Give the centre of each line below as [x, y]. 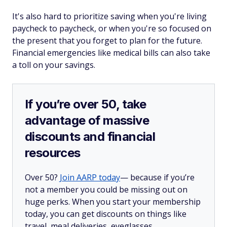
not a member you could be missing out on [106, 190]
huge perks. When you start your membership [113, 202]
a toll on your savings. [54, 65]
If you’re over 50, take [86, 104]
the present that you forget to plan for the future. [107, 41]
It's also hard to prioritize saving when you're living [109, 16]
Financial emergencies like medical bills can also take [111, 53]
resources [53, 153]
